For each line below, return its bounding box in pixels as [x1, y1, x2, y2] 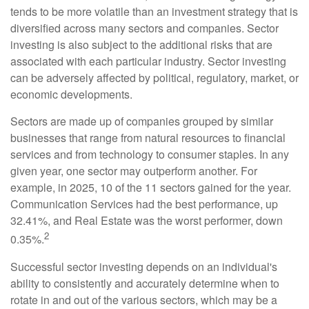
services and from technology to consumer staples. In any [10, 146, 289, 163]
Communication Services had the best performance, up [10, 196, 278, 212]
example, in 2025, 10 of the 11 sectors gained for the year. [10, 179, 291, 196]
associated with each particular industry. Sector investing [10, 53, 286, 70]
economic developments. [10, 86, 132, 103]
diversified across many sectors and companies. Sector [10, 20, 279, 37]
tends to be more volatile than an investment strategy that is [10, 3, 298, 20]
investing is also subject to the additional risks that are [10, 37, 272, 53]
